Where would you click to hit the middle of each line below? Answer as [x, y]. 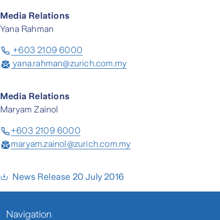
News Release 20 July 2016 [68, 177]
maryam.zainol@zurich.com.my [71, 144]
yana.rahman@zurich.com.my [69, 63]
